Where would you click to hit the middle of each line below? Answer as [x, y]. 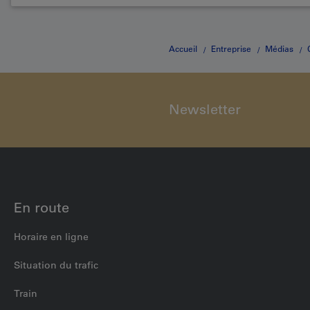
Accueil [183, 49]
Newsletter [205, 110]
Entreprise [231, 49]
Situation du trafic [56, 265]
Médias [279, 49]
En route [42, 208]
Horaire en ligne [51, 237]
